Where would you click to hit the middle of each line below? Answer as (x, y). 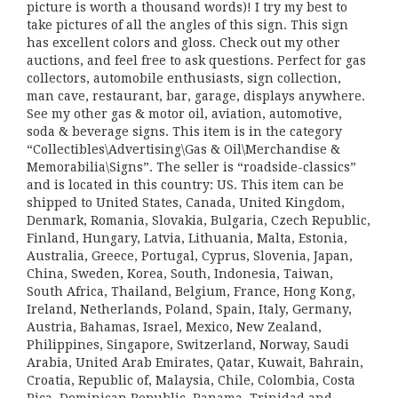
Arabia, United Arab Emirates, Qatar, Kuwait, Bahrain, (195, 362)
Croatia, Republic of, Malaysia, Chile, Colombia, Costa (191, 380)
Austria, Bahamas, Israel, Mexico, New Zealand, (174, 327)
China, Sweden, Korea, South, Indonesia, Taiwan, (180, 274)
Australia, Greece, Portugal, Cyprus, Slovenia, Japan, (190, 256)
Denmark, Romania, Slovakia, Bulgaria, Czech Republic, (199, 220)
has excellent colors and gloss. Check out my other (183, 43)
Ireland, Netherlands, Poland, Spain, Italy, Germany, (189, 309)
